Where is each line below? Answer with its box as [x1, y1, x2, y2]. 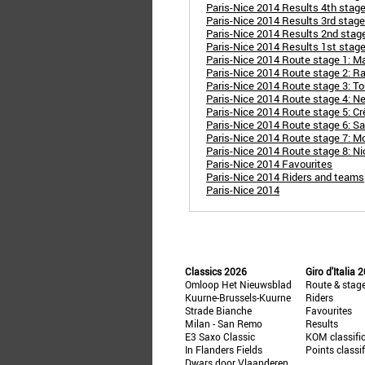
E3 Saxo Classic [185, 330, 255, 343]
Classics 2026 [185, 265, 247, 278]
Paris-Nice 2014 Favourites [206, 156, 332, 171]
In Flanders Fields [185, 343, 262, 356]
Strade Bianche [185, 304, 252, 317]
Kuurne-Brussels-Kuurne [185, 291, 291, 304]
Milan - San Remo [185, 317, 262, 330]
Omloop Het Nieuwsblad [185, 278, 292, 291]
